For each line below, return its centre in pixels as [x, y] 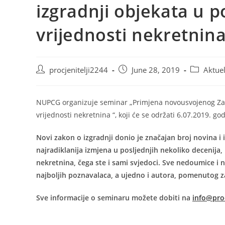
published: [136, 80]
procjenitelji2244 [79, 70]
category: [205, 80]
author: [48, 80]
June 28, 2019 [156, 70]
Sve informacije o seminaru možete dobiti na [114, 197]
